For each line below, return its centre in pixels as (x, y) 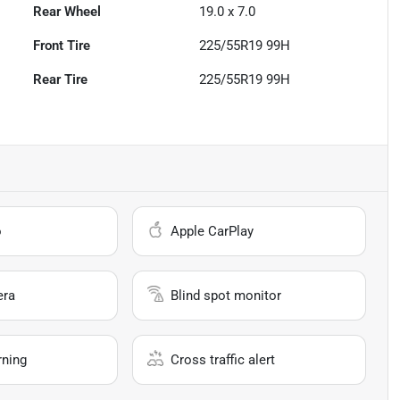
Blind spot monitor (226, 296)
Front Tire (62, 46)
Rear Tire (61, 80)
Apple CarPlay (212, 232)
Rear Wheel (67, 12)
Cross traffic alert (223, 360)
